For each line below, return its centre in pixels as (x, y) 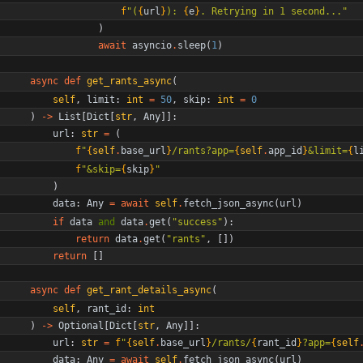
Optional (81, 325)
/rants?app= (203, 150)
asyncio (152, 45)
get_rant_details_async (149, 290)
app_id (285, 150)
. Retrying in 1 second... (271, 11)
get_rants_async (129, 81)
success (197, 222)
